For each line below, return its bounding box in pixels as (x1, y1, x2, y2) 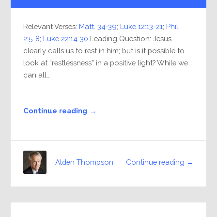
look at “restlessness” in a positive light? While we (23, 59, 188, 67)
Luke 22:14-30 (43, 34, 89, 43)
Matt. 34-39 (79, 22, 117, 31)
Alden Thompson (55, 158, 114, 167)
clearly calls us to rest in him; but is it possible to (23, 46, 185, 55)
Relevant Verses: (23, 22, 79, 31)
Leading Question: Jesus (88, 34, 172, 43)
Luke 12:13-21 (120, 22, 163, 31)
